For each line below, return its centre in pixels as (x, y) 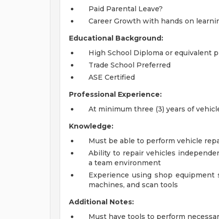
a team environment (125, 163)
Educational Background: (116, 38)
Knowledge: (91, 126)
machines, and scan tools (133, 185)
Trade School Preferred (130, 65)
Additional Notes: (101, 202)
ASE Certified (112, 77)
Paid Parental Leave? (126, 9)
